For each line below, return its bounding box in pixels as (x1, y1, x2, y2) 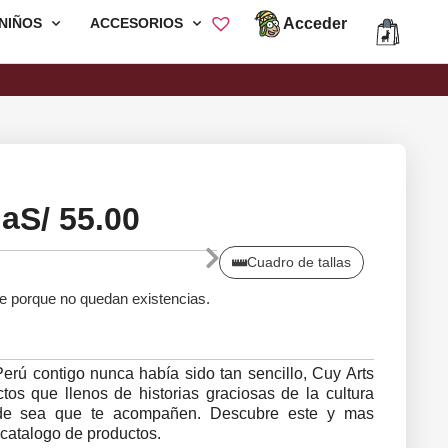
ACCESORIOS (90, 15, 183, 31)
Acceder (283, 14, 347, 32)
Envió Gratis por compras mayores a (151, 73, 404, 88)
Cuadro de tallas (246, 255, 351, 270)
